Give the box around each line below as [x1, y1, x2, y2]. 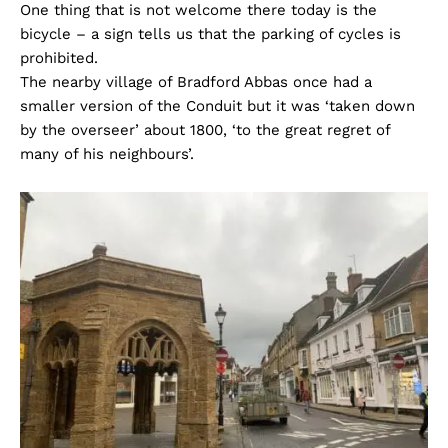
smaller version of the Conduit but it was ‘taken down [20, 97, 415, 116]
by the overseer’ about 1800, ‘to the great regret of [20, 121, 390, 140]
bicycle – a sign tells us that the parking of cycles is [20, 25, 401, 44]
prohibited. [20, 49, 98, 68]
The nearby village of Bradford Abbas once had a [20, 73, 372, 92]
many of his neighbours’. [20, 145, 194, 164]
